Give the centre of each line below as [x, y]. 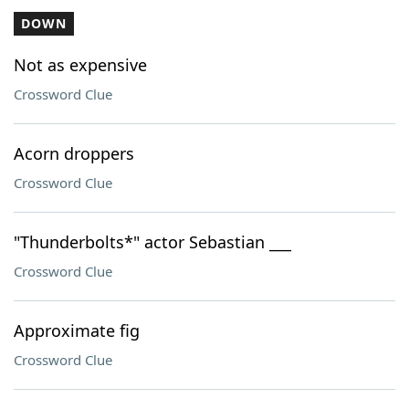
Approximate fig [77, 330]
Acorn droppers [74, 153]
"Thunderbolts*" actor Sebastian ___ [152, 242]
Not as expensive [80, 65]
